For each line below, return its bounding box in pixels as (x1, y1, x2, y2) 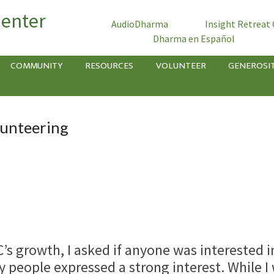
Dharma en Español (152, 32, 235, 45)
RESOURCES (84, 58, 133, 73)
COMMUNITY (10, 58, 63, 73)
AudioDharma (111, 18, 168, 30)
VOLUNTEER (155, 58, 206, 73)
